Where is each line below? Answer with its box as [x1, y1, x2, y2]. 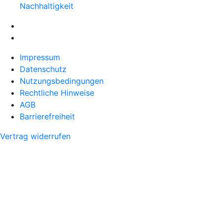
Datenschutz [20, 64, 67, 74]
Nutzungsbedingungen [20, 76, 104, 86]
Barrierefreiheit [20, 111, 75, 122]
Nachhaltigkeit [20, 1, 74, 11]
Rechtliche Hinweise [20, 88, 94, 98]
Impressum [20, 52, 60, 63]
